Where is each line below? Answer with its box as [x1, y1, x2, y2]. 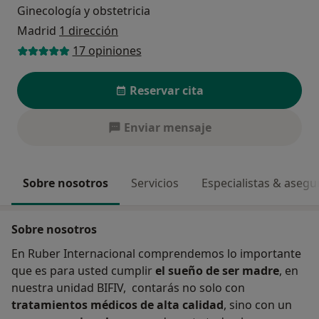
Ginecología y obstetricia [17, 3, 150, 19]
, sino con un [224, 296, 292, 313]
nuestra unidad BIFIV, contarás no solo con [11, 279, 245, 296]
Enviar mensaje [123, 119, 211, 135]
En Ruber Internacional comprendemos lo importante [11, 245, 301, 261]
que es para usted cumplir [11, 262, 155, 278]
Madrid [17, 23, 59, 39]
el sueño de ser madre [155, 262, 279, 278]
